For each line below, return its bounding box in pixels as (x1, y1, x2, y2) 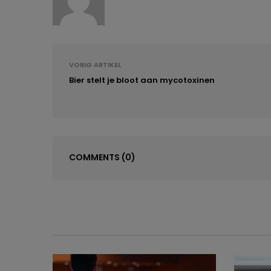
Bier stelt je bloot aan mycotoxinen (69, 74, 215, 87)
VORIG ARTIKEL (69, 60, 121, 70)
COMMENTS (69, 151, 122, 164)
